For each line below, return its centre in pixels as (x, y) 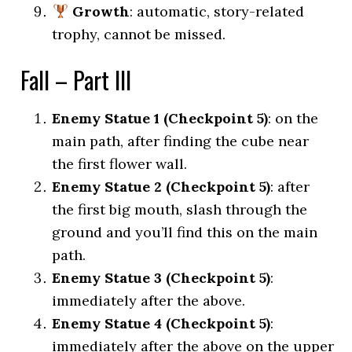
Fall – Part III (76, 80)
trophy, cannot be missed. (139, 34)
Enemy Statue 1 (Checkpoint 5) (160, 118)
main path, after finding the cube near (181, 141)
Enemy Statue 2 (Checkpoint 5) (161, 187)
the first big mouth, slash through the (180, 209)
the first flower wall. (120, 164)
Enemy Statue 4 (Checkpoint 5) (161, 323)
